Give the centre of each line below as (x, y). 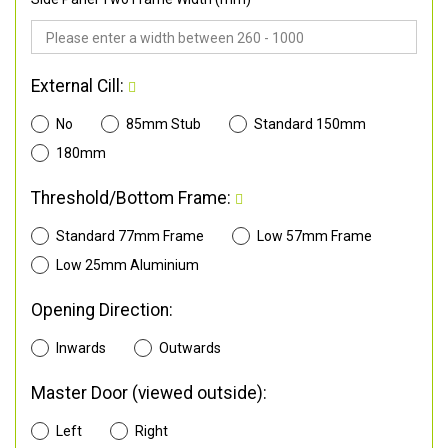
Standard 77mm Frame (129, 235)
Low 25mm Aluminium (127, 264)
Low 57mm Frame (314, 235)
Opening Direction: (102, 309)
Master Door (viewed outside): (149, 392)
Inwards (80, 347)
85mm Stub (163, 123)
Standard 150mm (309, 123)
